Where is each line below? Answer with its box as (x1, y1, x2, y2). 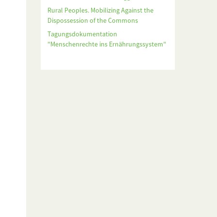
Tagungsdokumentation (47, 30, 117, 39)
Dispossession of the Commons (47, 16, 138, 25)
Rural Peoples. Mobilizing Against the (47, 6, 154, 15)
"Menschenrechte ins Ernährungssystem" (47, 40, 166, 49)
